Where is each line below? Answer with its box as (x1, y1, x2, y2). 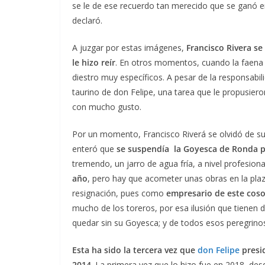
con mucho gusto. (72, 101, 141, 113)
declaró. (72, 15, 105, 27)
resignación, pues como (72, 188, 166, 199)
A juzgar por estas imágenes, (72, 42, 186, 54)
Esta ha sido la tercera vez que (72, 244, 198, 256)
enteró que (72, 143, 117, 155)
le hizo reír (72, 57, 115, 69)
